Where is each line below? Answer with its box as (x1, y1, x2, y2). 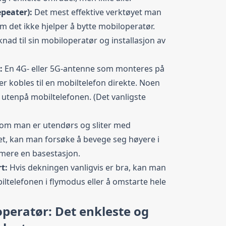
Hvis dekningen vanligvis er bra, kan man (10, 161, 166, 173)
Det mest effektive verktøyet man (34, 6, 161, 18)
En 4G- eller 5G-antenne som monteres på (5, 63, 164, 74)
